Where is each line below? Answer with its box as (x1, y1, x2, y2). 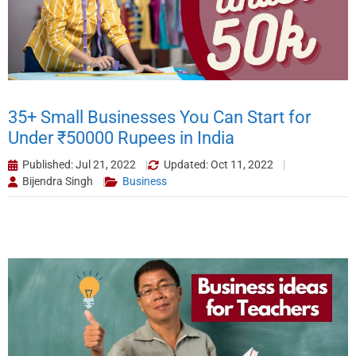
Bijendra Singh (22, 175, 93, 188)
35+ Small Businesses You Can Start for (8, 107, 311, 128)
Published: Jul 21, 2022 (22, 158, 136, 172)
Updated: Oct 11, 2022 (164, 158, 273, 172)
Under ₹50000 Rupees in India (8, 128, 234, 149)
